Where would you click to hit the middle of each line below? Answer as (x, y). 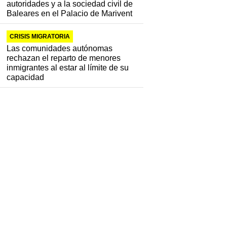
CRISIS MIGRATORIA (40, 37)
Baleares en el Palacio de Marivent (70, 14)
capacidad (26, 78)
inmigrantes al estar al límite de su (68, 68)
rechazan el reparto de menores (64, 58)
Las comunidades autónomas (60, 49)
